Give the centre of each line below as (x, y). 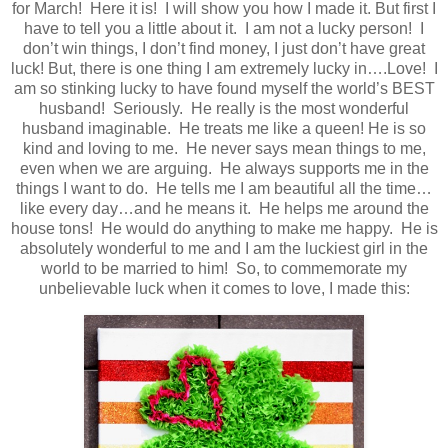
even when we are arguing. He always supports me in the (224, 168)
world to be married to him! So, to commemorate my (224, 268)
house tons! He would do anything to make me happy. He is (224, 228)
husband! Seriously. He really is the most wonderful (224, 108)
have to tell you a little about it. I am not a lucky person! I (224, 28)
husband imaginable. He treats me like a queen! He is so (224, 128)
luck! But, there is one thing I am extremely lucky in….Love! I (224, 68)
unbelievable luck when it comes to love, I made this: (224, 288)
